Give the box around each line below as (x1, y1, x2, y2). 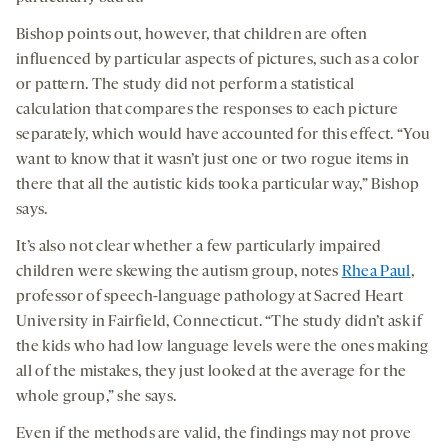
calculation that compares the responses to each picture (16, 102, 399, 119)
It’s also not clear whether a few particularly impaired (16, 239, 382, 256)
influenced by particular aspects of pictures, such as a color (16, 52, 420, 69)
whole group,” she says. (16, 389, 177, 406)
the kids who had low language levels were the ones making (16, 339, 429, 356)
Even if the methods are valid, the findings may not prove (16, 426, 412, 443)
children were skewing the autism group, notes (16, 264, 342, 281)
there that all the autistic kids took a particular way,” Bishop (16, 177, 420, 194)
